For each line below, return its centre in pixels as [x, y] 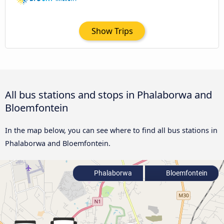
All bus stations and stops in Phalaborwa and [108, 94]
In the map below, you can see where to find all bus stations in [111, 130]
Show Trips [112, 31]
